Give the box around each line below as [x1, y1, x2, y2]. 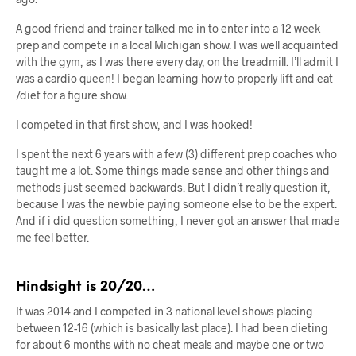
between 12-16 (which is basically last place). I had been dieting [16, 320, 328, 335]
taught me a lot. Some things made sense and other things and [16, 163, 330, 177]
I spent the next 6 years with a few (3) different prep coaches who [16, 146, 337, 161]
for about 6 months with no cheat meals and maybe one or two [16, 337, 324, 351]
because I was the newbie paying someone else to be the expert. [16, 196, 337, 211]
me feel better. [16, 230, 89, 244]
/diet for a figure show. [16, 87, 128, 102]
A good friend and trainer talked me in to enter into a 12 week [16, 21, 320, 35]
